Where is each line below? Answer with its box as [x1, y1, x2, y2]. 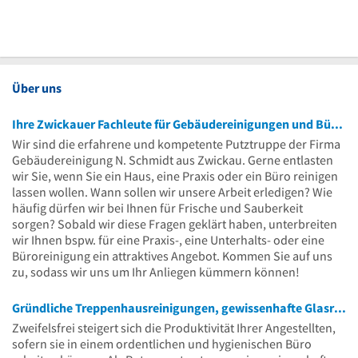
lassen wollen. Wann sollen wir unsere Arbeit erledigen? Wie [12, 184, 332, 200]
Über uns [12, 80, 62, 96]
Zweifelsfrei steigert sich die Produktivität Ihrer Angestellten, [12, 320, 336, 336]
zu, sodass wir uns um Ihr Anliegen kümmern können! [12, 264, 300, 280]
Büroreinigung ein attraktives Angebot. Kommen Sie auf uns [12, 248, 332, 264]
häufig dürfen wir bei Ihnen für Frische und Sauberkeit [12, 200, 303, 216]
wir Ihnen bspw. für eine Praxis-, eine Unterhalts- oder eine [12, 232, 324, 248]
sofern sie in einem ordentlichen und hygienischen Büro [12, 336, 312, 352]
